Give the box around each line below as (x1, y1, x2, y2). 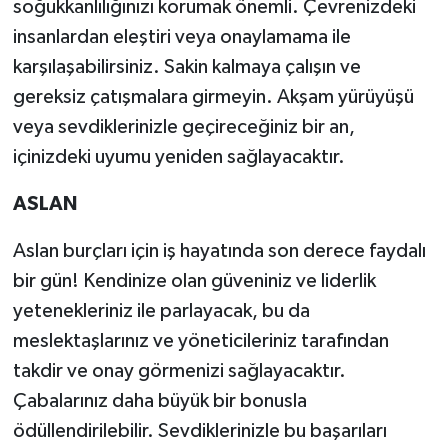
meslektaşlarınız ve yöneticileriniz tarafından (12, 331, 389, 352)
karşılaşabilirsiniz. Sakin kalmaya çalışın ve (12, 57, 361, 78)
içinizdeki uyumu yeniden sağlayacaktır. (12, 147, 345, 168)
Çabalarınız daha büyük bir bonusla (12, 391, 307, 412)
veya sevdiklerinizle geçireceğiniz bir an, (12, 117, 355, 138)
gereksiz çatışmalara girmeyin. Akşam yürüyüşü (12, 87, 414, 108)
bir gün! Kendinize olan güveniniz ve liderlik (12, 271, 376, 292)
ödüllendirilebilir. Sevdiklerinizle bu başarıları (12, 421, 387, 442)
